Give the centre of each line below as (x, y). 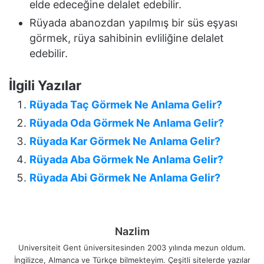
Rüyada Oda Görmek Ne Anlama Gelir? (127, 123)
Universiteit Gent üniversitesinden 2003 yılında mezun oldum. (132, 248)
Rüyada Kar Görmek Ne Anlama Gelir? (125, 141)
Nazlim (132, 232)
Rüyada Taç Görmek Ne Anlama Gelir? (126, 105)
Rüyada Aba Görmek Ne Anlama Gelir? (126, 160)
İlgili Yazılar (45, 85)
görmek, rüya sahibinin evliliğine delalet (127, 38)
